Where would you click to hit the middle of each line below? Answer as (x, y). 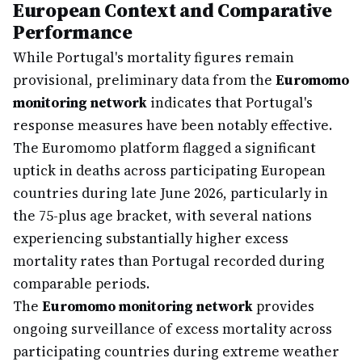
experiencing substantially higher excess (151, 238)
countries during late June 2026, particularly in (170, 193)
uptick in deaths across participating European (169, 170)
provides (284, 306)
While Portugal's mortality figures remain (154, 57)
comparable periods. (81, 284)
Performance (73, 32)
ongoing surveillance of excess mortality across (173, 329)
